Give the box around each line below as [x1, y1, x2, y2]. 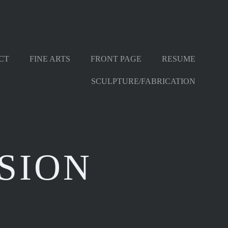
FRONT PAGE [91, 54, 141, 63]
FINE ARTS [30, 54, 70, 63]
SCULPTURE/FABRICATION [91, 77, 195, 85]
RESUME [162, 54, 195, 63]
